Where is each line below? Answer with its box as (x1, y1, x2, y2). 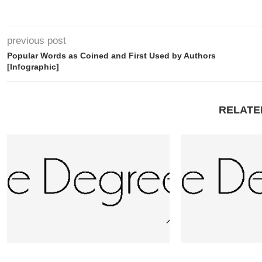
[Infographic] (7, 62, 59, 71)
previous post (7, 35, 66, 46)
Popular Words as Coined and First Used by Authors (7, 51, 216, 60)
